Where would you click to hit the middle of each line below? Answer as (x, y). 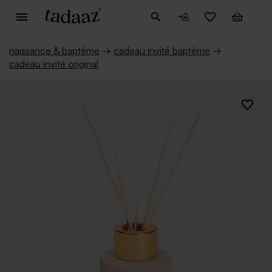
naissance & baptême (54, 50)
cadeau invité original (54, 64)
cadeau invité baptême (162, 50)
